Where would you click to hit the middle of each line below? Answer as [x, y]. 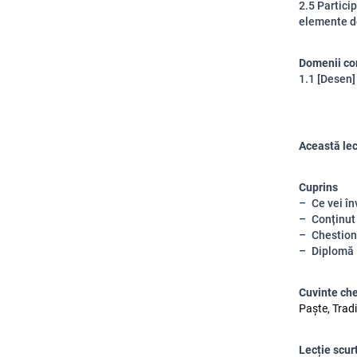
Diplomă [333, 251]
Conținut [333, 219]
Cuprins [318, 187]
